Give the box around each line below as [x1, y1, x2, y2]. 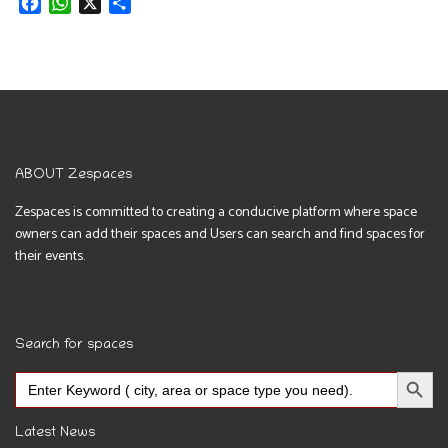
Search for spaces [15, 338, 134, 354]
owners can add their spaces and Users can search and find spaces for [15, 223, 426, 247]
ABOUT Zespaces [15, 168, 133, 184]
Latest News [15, 426, 96, 442]
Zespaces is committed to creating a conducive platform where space [15, 201, 418, 225]
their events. [15, 245, 86, 269]
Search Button [395, 359, 434, 383]
